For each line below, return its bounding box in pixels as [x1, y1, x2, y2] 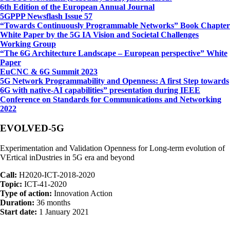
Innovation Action [52, 188, 112, 198]
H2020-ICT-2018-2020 [17, 170, 95, 179]
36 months [34, 198, 70, 207]
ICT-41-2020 [22, 179, 67, 188]
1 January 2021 [37, 207, 89, 216]
